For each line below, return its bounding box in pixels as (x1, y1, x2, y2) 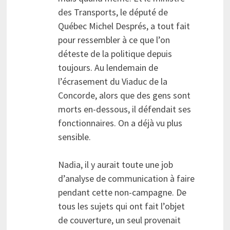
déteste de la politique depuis (57, 48, 172, 60)
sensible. (57, 131, 91, 143)
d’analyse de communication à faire (57, 172, 195, 185)
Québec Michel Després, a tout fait (57, 20, 190, 32)
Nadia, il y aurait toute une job (57, 159, 173, 171)
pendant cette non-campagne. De (57, 186, 186, 199)
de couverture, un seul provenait (57, 214, 181, 226)
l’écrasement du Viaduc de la (57, 75, 167, 88)
